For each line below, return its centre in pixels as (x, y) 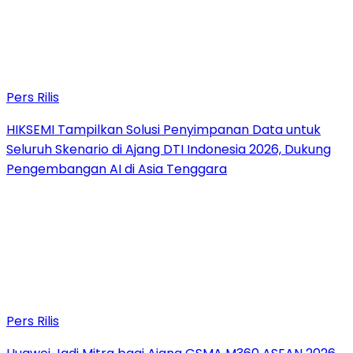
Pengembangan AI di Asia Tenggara (117, 169)
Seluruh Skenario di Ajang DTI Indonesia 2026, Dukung (169, 149)
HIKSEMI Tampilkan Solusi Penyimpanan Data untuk (163, 129)
